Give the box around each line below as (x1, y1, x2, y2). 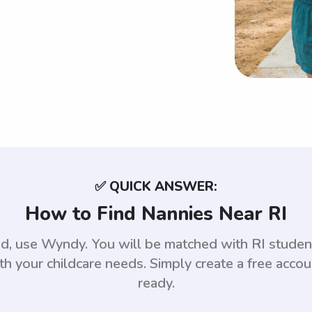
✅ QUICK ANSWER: (95, 178, 217, 196)
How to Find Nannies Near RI (25, 201, 287, 228)
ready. (137, 274, 175, 293)
